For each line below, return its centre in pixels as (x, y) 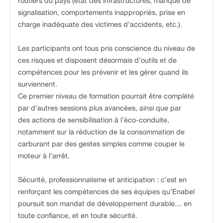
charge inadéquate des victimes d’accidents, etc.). (100, 24)
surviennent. (38, 84)
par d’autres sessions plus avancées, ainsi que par (100, 108)
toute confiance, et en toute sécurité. (78, 216)
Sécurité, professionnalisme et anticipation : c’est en (102, 180)
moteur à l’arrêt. (44, 156)
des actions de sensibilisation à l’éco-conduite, (94, 120)
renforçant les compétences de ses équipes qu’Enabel (106, 192)
